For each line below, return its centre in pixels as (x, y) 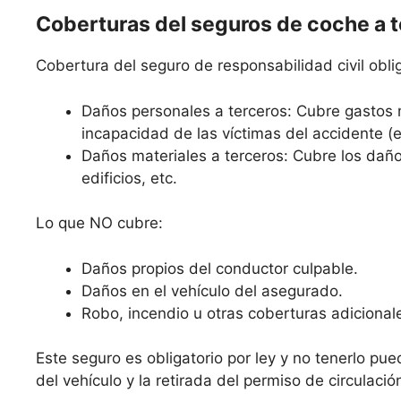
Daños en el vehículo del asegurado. (212, 290)
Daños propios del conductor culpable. (220, 268)
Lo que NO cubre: (99, 223)
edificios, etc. (129, 178)
